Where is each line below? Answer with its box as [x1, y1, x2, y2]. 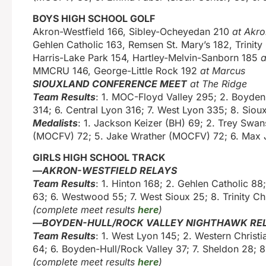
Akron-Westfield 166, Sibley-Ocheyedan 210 [33, 26, 232, 37]
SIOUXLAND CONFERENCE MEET [33, 78, 187, 90]
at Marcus [200, 65, 245, 77]
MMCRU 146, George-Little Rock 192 [33, 65, 200, 77]
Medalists [33, 117, 78, 129]
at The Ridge [187, 78, 247, 90]
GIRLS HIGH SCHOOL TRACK [33, 151, 166, 164]
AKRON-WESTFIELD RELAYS [42, 164, 177, 177]
